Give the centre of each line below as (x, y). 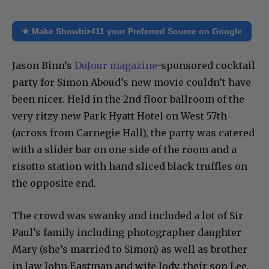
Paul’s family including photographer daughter (127, 233)
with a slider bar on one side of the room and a (124, 150)
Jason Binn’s (43, 66)
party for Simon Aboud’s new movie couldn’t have (131, 83)
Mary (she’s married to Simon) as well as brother (130, 249)
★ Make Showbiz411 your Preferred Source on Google (132, 32)
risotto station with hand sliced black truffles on (130, 167)
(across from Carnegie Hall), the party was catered (133, 133)
